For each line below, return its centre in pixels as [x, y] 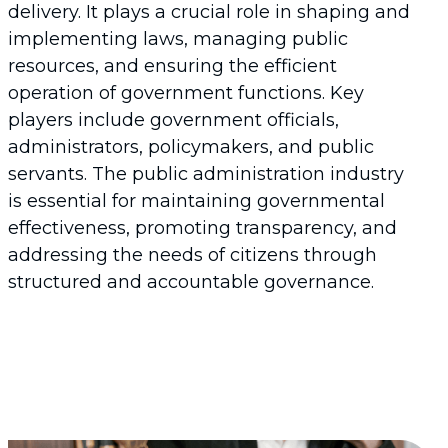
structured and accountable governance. [191, 282]
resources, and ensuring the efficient [172, 66]
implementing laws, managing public [178, 39]
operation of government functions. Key [186, 93]
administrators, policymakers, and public [191, 147]
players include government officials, [173, 120]
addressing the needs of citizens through [192, 255]
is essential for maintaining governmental [196, 201]
